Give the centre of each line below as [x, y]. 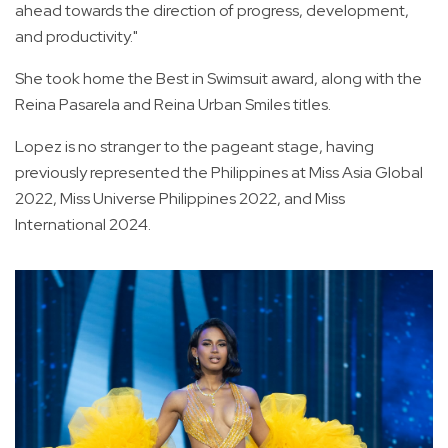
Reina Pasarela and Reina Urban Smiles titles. [173, 104]
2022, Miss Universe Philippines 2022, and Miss [180, 198]
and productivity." [76, 36]
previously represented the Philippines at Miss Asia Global [219, 172]
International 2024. [83, 224]
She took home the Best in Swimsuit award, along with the [218, 78]
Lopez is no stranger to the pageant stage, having [194, 146]
